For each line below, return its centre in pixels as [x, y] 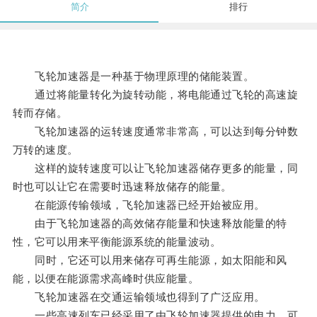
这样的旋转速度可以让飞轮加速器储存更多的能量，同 [155, 168]
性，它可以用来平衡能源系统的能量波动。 [117, 242]
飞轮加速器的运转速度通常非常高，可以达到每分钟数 [155, 132]
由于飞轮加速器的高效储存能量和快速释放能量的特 [150, 224]
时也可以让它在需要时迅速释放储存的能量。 [122, 187]
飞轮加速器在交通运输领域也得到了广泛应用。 [139, 297]
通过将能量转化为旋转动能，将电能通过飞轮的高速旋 [155, 95]
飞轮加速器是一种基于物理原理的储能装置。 [133, 76]
